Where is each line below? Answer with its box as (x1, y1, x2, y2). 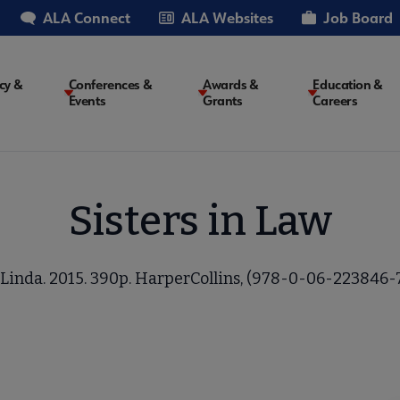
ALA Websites (181, 8, 273, 27)
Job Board (323, 8, 393, 27)
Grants (203, 92, 243, 110)
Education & (312, 76, 383, 94)
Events (68, 92, 106, 110)
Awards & (203, 76, 259, 94)
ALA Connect (43, 8, 130, 27)
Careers (312, 92, 358, 110)
